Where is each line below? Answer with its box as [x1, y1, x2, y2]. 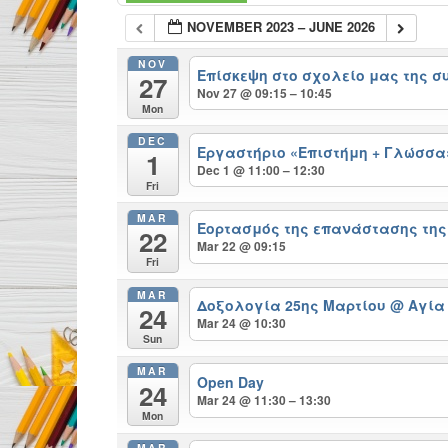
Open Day [197, 372, 265, 393]
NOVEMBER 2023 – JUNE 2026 [187, 17, 376, 37]
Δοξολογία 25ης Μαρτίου [197, 295, 391, 316]
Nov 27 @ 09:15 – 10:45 [197, 83, 333, 102]
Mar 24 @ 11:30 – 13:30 [197, 391, 332, 410]
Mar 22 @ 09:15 [197, 237, 287, 256]
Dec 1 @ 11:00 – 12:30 [197, 160, 326, 179]
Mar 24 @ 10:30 [197, 314, 287, 333]
